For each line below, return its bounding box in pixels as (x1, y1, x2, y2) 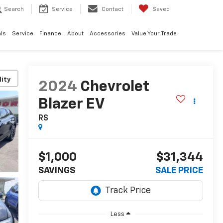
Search (4, 6, 24, 12)
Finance (39, 31, 61, 37)
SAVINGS (38, 166, 75, 176)
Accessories (90, 31, 125, 37)
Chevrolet (80, 80, 149, 95)
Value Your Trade (131, 31, 177, 37)
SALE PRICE (155, 166, 203, 176)
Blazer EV (38, 97, 104, 112)
